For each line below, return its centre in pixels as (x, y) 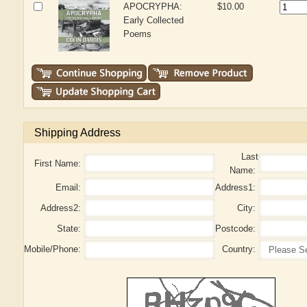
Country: (241, 249)
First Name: (59, 163)
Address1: (237, 187)
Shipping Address (78, 132)
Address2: (62, 208)
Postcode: (237, 228)
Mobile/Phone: (54, 249)
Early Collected (154, 20)
